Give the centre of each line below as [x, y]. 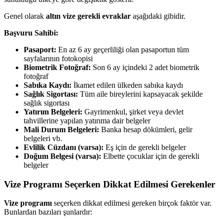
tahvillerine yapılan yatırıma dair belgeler [87, 120]
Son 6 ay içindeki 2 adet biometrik [145, 67]
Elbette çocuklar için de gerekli [150, 156]
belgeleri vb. [43, 138]
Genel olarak [25, 16]
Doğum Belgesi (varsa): [62, 156]
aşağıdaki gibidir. [158, 16]
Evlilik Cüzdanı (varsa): [64, 147]
